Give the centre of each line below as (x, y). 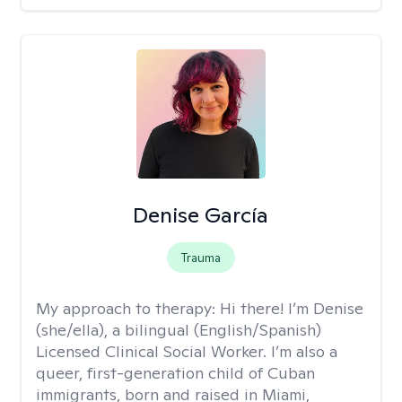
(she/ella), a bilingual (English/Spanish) (179, 330)
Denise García (201, 215)
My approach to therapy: (128, 308)
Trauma (201, 258)
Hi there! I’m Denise (292, 308)
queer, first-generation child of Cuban (175, 373)
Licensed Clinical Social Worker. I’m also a (187, 351)
